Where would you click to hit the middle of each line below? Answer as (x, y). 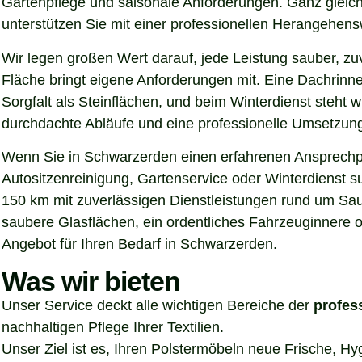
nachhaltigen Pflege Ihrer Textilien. (113, 327)
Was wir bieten (91, 281)
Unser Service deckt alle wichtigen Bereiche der (158, 305)
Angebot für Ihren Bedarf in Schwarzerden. (139, 244)
